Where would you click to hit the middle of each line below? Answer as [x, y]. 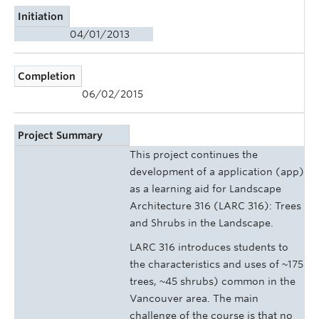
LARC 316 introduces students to [209, 247]
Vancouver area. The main [194, 299]
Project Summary [61, 136]
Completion [47, 76]
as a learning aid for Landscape [205, 189]
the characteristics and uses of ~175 [216, 265]
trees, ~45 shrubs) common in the [213, 282]
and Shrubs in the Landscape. [202, 223]
